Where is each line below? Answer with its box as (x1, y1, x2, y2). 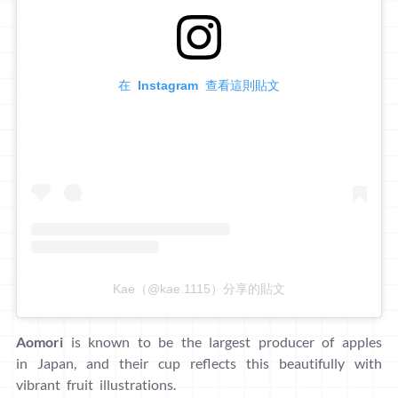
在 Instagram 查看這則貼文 (118, 78, 280, 93)
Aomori (16, 333, 63, 351)
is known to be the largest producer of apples (63, 333, 382, 351)
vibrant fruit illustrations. (16, 376, 176, 394)
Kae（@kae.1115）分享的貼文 (113, 282, 285, 297)
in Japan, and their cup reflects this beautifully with (16, 354, 382, 372)
